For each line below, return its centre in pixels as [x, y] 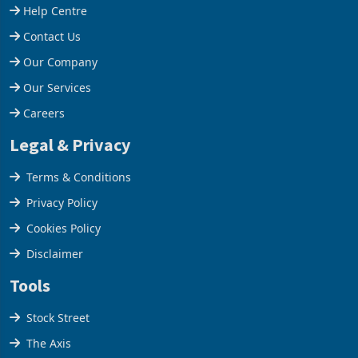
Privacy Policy [62, 230]
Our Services [57, 115]
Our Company [60, 89]
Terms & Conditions [79, 205]
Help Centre [55, 38]
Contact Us [52, 64]
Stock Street [58, 345]
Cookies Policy [64, 256]
